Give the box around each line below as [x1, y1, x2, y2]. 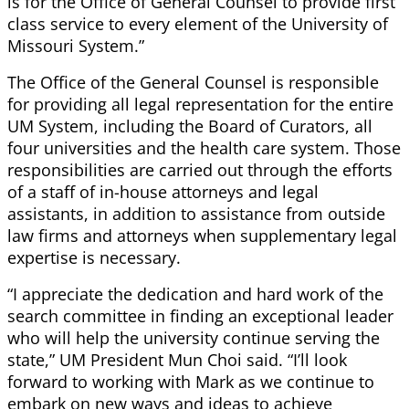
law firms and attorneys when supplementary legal [7, 225, 397, 247]
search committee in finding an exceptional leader [7, 305, 393, 328]
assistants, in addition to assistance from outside [7, 203, 385, 225]
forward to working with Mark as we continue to [7, 371, 374, 393]
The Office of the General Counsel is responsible [7, 71, 379, 94]
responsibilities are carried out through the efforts [7, 159, 393, 182]
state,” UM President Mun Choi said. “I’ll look [7, 349, 347, 372]
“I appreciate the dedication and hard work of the [7, 283, 383, 306]
